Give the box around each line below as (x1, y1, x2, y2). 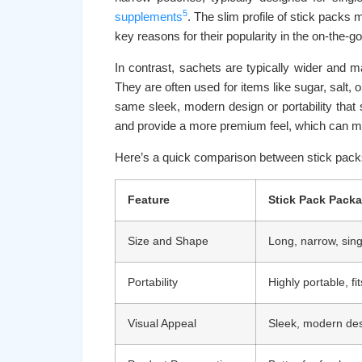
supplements (115, 10, 183, 23)
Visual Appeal (128, 318, 196, 330)
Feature (128, 194, 170, 206)
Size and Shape (128, 235, 208, 247)
